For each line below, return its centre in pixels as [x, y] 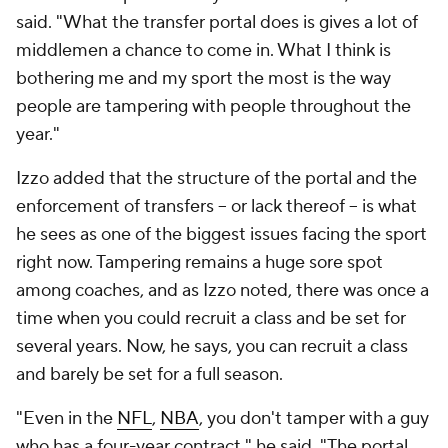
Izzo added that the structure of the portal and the [216, 178]
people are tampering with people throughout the [213, 106]
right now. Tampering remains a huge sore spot [199, 262]
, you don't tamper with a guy [314, 418]
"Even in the [66, 418]
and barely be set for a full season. [149, 374]
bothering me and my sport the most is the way [203, 78]
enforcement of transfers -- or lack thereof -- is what [216, 206]
